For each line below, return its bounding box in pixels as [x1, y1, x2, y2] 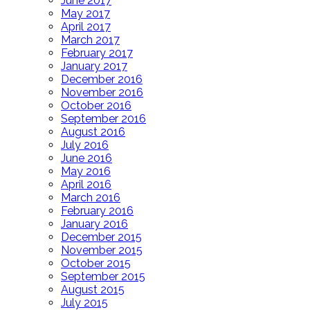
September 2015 [61, 270, 145, 284]
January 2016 [61, 217, 128, 231]
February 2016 [61, 204, 134, 218]
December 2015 [61, 230, 142, 244]
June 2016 [61, 152, 112, 165]
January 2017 [61, 60, 127, 73]
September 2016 [61, 112, 146, 126]
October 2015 [61, 257, 131, 271]
